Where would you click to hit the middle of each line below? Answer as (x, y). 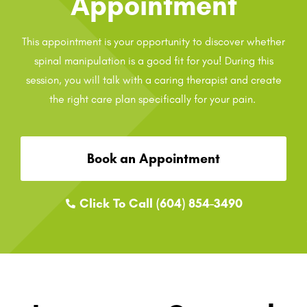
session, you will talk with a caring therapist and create (153, 79)
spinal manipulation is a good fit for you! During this (153, 60)
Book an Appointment (153, 158)
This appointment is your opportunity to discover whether (153, 41)
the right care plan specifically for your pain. (153, 99)
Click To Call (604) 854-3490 (161, 203)
